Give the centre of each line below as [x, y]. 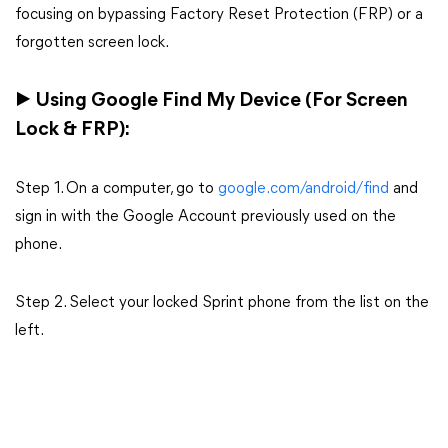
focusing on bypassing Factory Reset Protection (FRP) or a [219, 15]
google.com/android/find [303, 189]
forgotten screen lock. [92, 43]
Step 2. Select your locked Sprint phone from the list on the [222, 303]
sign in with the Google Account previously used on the [205, 217]
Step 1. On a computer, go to [116, 189]
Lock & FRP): [72, 130]
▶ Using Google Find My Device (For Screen [211, 101]
